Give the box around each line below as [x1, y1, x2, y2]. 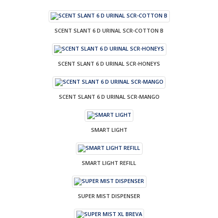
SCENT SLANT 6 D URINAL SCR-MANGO [58, 92, 160, 100]
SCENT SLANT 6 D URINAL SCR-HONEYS [58, 59, 160, 67]
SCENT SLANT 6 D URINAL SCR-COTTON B [54, 26, 163, 34]
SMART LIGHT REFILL [82, 159, 136, 166]
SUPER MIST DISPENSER [78, 192, 140, 200]
